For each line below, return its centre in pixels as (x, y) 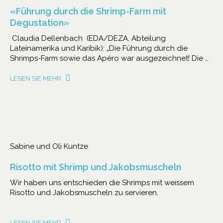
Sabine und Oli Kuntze (49, 146)
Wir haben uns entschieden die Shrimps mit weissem (102, 183)
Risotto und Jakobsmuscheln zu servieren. (84, 193)
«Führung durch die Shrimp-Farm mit (88, 11)
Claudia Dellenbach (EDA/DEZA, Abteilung (88, 38)
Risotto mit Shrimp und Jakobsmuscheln (96, 167)
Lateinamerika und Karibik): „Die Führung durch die (99, 48)
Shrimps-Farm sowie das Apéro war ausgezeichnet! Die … (109, 58)
